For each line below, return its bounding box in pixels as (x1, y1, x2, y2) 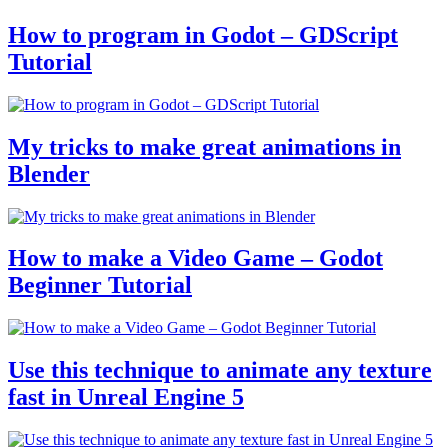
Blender (8, 160, 90, 187)
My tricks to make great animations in (8, 133, 401, 160)
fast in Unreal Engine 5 (8, 384, 244, 411)
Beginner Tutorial (8, 272, 192, 299)
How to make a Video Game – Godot (8, 245, 383, 272)
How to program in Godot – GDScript (8, 21, 398, 48)
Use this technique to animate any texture (8, 357, 432, 384)
